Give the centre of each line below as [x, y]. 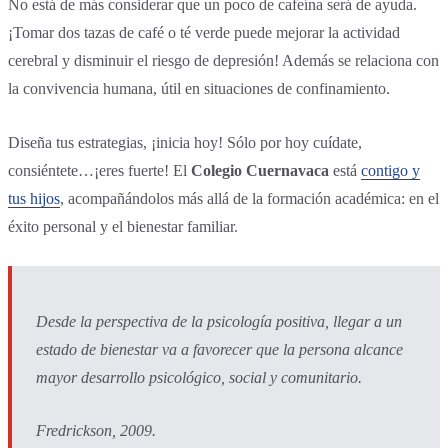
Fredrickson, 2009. [96, 430]
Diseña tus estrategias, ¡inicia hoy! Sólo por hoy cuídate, [185, 142]
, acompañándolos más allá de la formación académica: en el [249, 198]
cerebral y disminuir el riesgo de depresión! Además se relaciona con [223, 61]
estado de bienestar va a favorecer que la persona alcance [219, 350]
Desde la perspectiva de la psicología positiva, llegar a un [219, 322]
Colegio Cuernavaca [260, 170]
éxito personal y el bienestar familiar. [127, 226]
